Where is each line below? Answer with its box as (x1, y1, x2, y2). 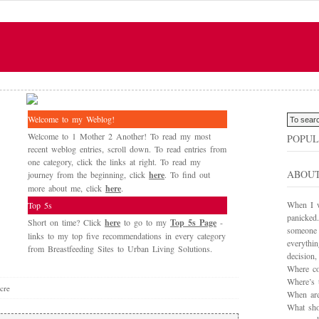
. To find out (164, 169, 210, 180)
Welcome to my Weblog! (28, 113, 115, 125)
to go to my (120, 216, 167, 228)
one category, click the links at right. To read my (28, 156, 201, 167)
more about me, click (28, 182, 105, 194)
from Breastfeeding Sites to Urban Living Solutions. (28, 243, 212, 254)
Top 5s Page (170, 216, 216, 229)
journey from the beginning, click (28, 169, 149, 180)
